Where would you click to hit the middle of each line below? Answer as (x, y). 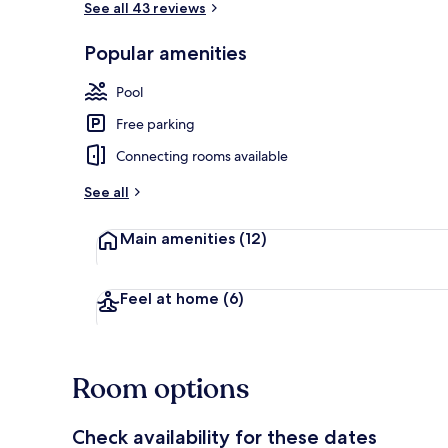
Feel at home (171, 298)
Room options (160, 388)
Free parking (155, 123)
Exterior (393, 81)
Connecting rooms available (202, 155)
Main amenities (179, 238)
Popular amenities (165, 52)
